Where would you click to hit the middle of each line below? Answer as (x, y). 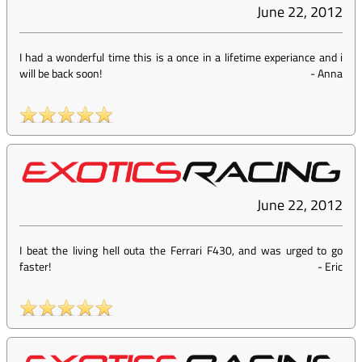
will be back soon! (61, 74)
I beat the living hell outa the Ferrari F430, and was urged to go (181, 250)
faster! (35, 267)
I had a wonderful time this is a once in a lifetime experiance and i (181, 57)
